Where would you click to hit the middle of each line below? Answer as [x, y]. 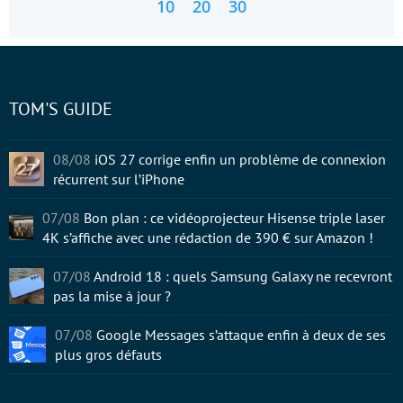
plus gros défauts [108, 354]
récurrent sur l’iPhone [118, 179]
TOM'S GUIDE [61, 109]
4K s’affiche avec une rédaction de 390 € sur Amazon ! [208, 237]
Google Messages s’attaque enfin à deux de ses [241, 335]
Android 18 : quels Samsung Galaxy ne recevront [243, 276]
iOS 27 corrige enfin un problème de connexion [240, 159]
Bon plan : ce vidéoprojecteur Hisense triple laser [235, 218]
